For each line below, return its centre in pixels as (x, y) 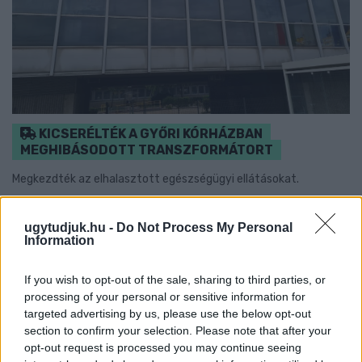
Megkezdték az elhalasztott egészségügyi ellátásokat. (156, 179)
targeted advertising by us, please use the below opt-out (168, 313)
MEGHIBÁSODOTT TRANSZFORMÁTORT (147, 150)
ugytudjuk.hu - (70, 227)
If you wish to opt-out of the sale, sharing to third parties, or (175, 279)
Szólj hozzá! (318, 208)
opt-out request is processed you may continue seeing (163, 347)
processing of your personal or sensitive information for (165, 296)
